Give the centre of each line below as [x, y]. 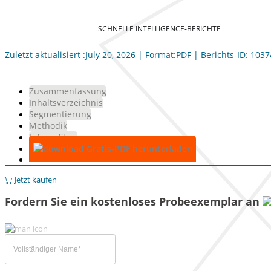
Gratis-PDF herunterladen [138, 149]
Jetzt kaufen [35, 180]
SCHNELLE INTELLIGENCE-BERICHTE [159, 28]
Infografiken [53, 137]
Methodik [48, 126]
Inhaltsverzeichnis [66, 103]
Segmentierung [60, 114]
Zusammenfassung [68, 91]
